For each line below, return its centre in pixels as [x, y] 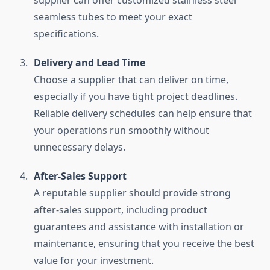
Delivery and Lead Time [89, 63]
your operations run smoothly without [121, 130]
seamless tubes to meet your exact [113, 17]
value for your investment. [94, 261]
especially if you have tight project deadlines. [136, 97]
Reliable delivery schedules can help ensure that [143, 114]
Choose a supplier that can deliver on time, [131, 80]
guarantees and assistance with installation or [139, 227]
